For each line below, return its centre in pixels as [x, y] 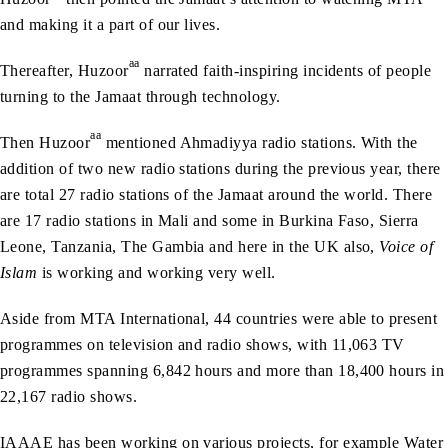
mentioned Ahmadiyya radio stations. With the [259, 143]
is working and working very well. [156, 273]
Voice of [406, 247]
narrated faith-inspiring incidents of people [285, 71]
